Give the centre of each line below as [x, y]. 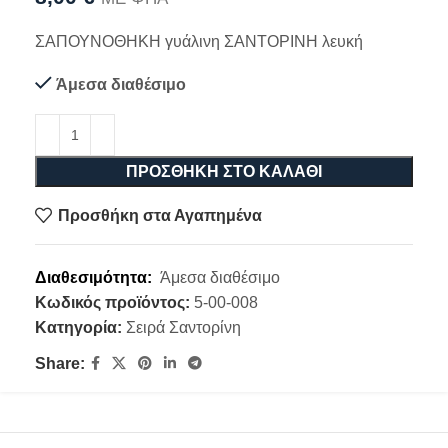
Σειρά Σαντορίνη [183, 328]
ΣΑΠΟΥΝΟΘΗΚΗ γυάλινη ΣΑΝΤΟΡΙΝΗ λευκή [199, 42]
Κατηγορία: [78, 328]
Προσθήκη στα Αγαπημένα [160, 215]
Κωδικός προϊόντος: [114, 303]
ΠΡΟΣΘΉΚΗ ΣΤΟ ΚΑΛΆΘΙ [224, 172]
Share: [60, 364]
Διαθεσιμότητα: [97, 278]
